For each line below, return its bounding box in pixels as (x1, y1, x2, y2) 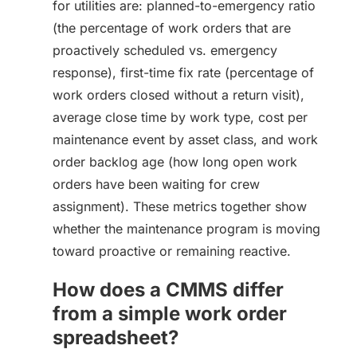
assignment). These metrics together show (53, 198, 307, 214)
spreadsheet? (53, 326, 178, 349)
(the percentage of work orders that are (53, 20, 291, 36)
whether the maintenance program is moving (53, 221, 320, 237)
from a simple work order (53, 302, 287, 325)
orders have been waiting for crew (53, 176, 260, 192)
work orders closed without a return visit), (53, 87, 304, 103)
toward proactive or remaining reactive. (53, 243, 291, 259)
